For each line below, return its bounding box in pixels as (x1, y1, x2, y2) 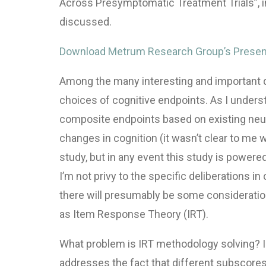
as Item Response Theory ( (59, 207, 187, 220)
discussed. (59, 15, 112, 28)
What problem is (59, 237, 138, 250)
